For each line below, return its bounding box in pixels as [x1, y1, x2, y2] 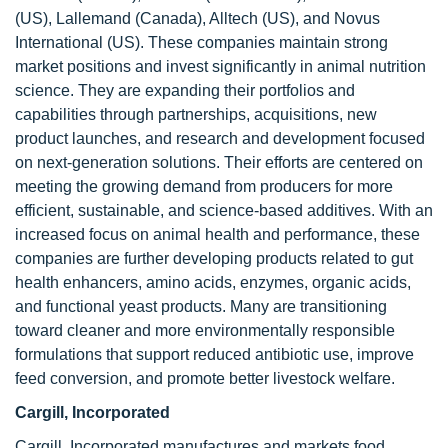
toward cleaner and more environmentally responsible [15, 322, 395, 339]
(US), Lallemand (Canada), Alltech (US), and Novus [15, 10, 380, 27]
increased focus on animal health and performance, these [15, 226, 420, 243]
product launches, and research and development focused [15, 130, 425, 147]
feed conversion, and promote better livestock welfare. [15, 370, 395, 387]
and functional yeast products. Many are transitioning [15, 298, 387, 315]
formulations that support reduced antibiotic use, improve [15, 346, 414, 363]
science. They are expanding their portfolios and [15, 82, 355, 99]
